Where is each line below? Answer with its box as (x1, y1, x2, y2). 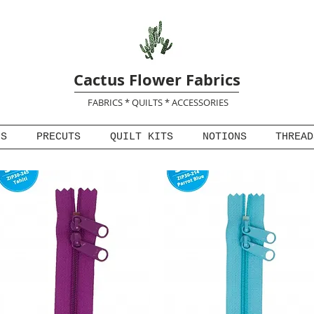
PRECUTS (36, 131, 81, 143)
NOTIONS (202, 131, 247, 143)
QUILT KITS (110, 131, 173, 143)
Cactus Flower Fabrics (73, 69, 240, 90)
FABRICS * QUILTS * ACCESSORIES (87, 96, 228, 109)
